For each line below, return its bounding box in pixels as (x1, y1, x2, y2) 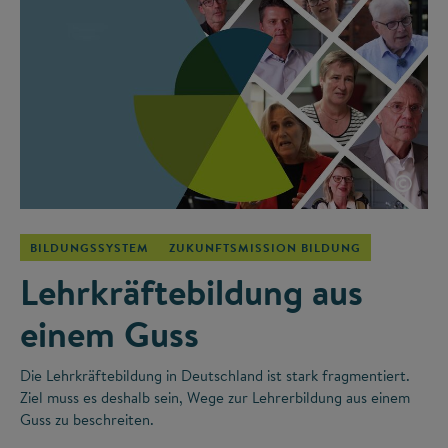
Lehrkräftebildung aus (20, 267, 363, 318)
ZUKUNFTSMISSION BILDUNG (169, 239, 361, 257)
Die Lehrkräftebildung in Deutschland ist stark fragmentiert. (20, 365, 410, 387)
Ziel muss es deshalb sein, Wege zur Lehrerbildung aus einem (20, 387, 410, 409)
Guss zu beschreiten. (20, 409, 154, 431)
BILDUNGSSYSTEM (30, 239, 149, 257)
